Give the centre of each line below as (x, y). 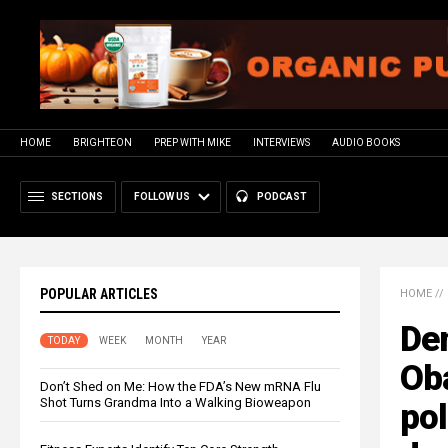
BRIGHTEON (102, 142)
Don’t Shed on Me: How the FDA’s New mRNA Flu (180, 386)
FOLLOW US (162, 196)
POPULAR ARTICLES (99, 293)
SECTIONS (77, 196)
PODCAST (282, 196)
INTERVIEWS (281, 142)
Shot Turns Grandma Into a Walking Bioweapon (175, 402)
